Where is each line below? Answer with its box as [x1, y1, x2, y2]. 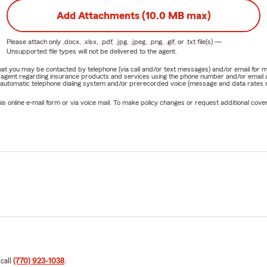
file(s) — [195, 38, 222, 45]
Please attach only [6, 38, 63, 45]
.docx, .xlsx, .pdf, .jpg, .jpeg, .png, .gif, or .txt [62, 38, 195, 45]
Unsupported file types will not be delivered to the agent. [6, 47, 177, 55]
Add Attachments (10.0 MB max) [56, 10, 211, 21]
